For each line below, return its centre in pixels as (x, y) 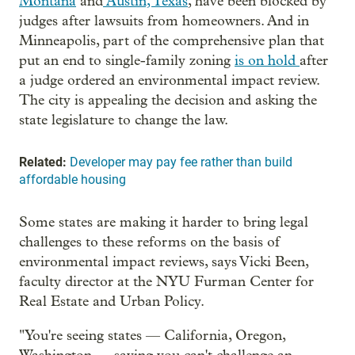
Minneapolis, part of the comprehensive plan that (172, 40)
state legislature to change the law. (124, 120)
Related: (43, 162)
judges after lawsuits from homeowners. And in (164, 21)
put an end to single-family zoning (127, 60)
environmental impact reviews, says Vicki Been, (164, 261)
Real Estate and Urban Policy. (112, 301)
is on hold (267, 60)
